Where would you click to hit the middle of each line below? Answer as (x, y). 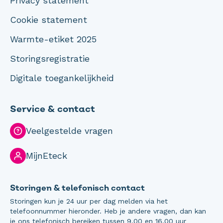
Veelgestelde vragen (69, 131)
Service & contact (53, 109)
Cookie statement (49, 19)
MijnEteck (47, 156)
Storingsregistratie (50, 58)
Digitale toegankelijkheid (62, 78)
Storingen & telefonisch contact (77, 188)
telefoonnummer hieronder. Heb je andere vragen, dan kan (108, 211)
